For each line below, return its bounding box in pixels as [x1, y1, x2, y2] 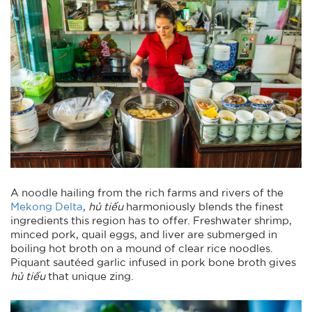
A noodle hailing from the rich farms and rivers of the [10, 187, 283, 198]
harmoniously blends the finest [126, 201, 283, 212]
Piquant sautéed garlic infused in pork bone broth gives [10, 256, 296, 268]
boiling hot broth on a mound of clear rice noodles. [10, 242, 273, 254]
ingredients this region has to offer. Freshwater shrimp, [10, 214, 292, 226]
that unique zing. [45, 270, 134, 282]
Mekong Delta [10, 201, 83, 212]
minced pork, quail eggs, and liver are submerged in [10, 228, 277, 240]
